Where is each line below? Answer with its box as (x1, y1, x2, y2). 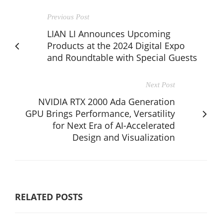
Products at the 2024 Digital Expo (47, 39, 185, 52)
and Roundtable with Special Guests (47, 51, 197, 63)
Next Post (146, 80, 175, 89)
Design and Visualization (72, 131, 175, 143)
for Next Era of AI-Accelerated (53, 119, 175, 131)
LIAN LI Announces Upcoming (47, 27, 170, 40)
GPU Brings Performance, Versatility (25, 107, 175, 119)
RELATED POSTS (15, 190, 83, 203)
